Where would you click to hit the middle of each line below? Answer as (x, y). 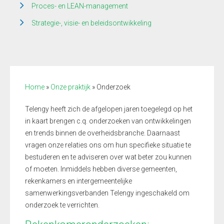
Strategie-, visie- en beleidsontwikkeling (91, 23)
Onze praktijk (70, 87)
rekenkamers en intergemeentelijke (78, 181)
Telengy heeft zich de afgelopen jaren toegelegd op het (109, 109)
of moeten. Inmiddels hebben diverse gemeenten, (101, 169)
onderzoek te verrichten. (62, 205)
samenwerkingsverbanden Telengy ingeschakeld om (107, 193)
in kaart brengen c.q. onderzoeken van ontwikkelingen (108, 121)
